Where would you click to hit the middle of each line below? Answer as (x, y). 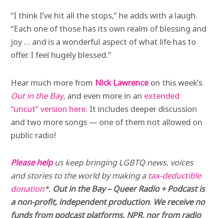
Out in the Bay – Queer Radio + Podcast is (129, 188)
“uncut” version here (48, 109)
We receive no (179, 201)
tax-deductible (175, 175)
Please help (32, 162)
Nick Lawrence (122, 82)
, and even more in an (104, 95)
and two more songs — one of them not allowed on (107, 122)
